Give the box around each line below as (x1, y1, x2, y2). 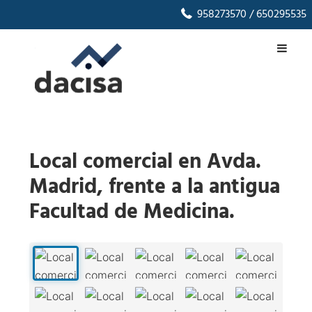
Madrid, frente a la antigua (29, 171, 281, 205)
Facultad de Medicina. (29, 196, 235, 230)
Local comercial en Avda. (29, 146, 262, 180)
